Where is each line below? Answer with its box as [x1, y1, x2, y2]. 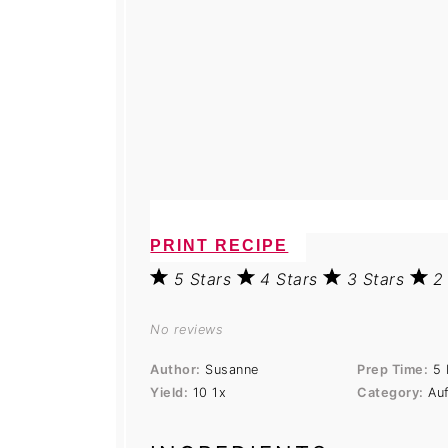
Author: [150, 362, 201, 378]
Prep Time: [357, 362, 429, 378]
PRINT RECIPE [150, 237, 289, 255]
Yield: [150, 385, 189, 401]
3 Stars [346, 269, 410, 290]
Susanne [205, 362, 259, 378]
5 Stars [173, 269, 237, 290]
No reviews [150, 322, 224, 338]
